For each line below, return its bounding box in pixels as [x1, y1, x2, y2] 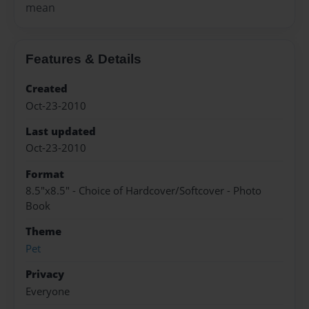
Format [26, 166, 64, 181]
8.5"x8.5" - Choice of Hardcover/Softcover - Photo [26, 183, 261, 199]
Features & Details [26, 52, 141, 67]
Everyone [26, 283, 70, 299]
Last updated [26, 123, 96, 139]
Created [26, 81, 68, 97]
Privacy [26, 267, 64, 282]
